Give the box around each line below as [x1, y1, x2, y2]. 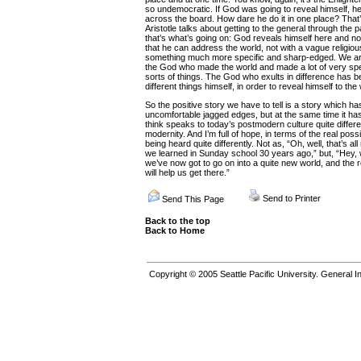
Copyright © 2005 [149, 269, 220, 279]
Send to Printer [263, 193, 321, 203]
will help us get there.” [145, 168, 230, 177]
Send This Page [162, 194, 224, 204]
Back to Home [145, 226, 205, 235]
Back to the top [145, 216, 210, 226]
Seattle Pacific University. [220, 269, 318, 279]
